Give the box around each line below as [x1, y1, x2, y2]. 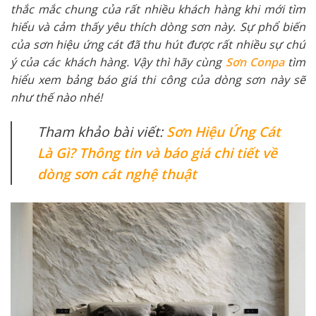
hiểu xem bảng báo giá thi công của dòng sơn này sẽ [11, 72, 305, 87]
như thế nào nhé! [11, 90, 105, 105]
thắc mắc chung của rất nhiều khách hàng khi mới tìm [11, 1, 305, 17]
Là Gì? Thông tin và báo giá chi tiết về [37, 142, 277, 162]
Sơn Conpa [225, 54, 284, 70]
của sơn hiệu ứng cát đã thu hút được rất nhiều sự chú [11, 37, 305, 52]
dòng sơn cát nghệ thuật [37, 164, 197, 183]
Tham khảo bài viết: [37, 121, 166, 141]
